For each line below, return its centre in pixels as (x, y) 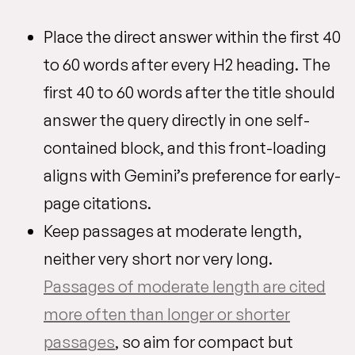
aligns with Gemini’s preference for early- (192, 176)
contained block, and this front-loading (185, 148)
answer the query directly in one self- (177, 120)
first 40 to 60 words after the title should (189, 92)
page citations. (97, 203)
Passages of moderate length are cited (185, 286)
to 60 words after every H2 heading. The (187, 65)
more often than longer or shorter (167, 314)
